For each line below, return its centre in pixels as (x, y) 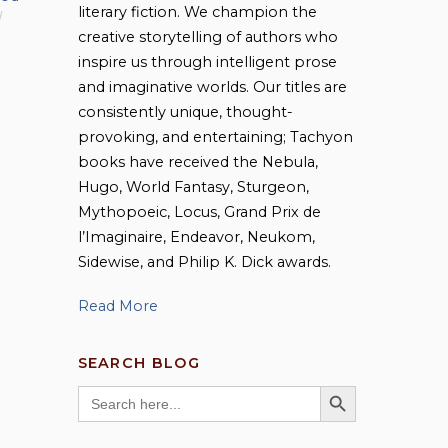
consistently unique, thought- (185, 112)
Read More (117, 306)
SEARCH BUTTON (357, 385)
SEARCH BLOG (138, 362)
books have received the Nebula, (197, 162)
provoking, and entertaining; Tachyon (215, 137)
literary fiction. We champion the (197, 12)
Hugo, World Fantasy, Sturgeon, (193, 187)
